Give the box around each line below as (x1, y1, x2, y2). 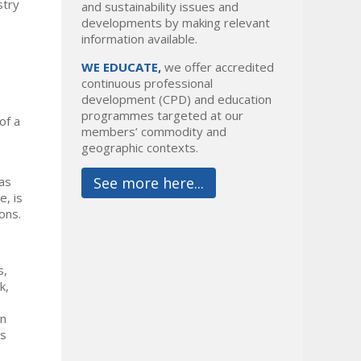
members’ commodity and (81, 123, 226, 140)
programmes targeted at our (81, 107, 243, 124)
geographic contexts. (81, 139, 198, 156)
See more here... (93, 173, 204, 193)
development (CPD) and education (81, 91, 272, 108)
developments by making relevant (81, 15, 270, 31)
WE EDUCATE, (81, 59, 161, 76)
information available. (81, 31, 197, 48)
